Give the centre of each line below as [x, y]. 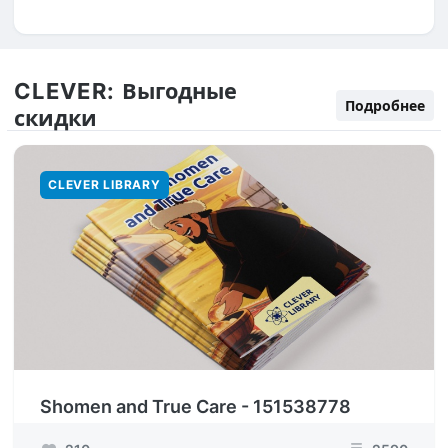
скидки [55, 117]
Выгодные [179, 90]
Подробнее [385, 105]
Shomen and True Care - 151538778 [195, 406]
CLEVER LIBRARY [104, 184]
